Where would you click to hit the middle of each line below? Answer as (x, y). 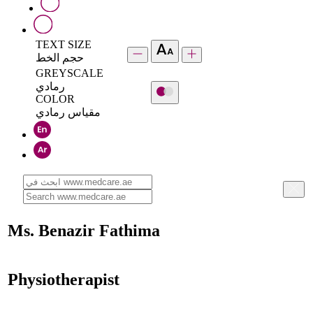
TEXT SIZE (64, 44)
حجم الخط (60, 57)
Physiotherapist (64, 280)
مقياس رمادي (68, 112)
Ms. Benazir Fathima (84, 231)
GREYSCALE (70, 73)
